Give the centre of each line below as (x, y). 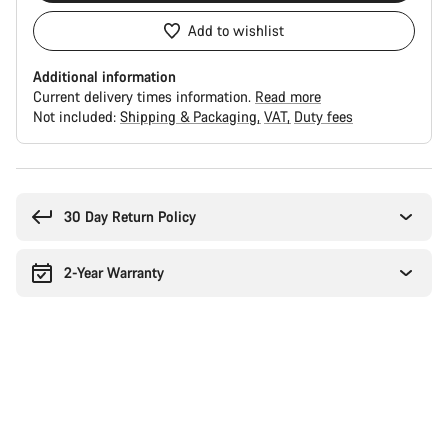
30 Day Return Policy (130, 216)
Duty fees (323, 116)
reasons (39, 196)
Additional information (104, 76)
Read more (288, 96)
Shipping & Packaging (190, 116)
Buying (37, 176)
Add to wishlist (236, 30)
